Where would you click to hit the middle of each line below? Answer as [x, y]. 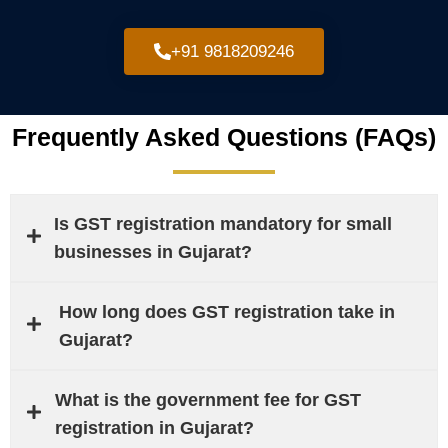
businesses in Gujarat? [152, 251]
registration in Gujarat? [154, 427]
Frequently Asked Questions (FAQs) [224, 136]
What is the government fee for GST [207, 399]
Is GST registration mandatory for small [222, 223]
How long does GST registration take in [226, 311]
